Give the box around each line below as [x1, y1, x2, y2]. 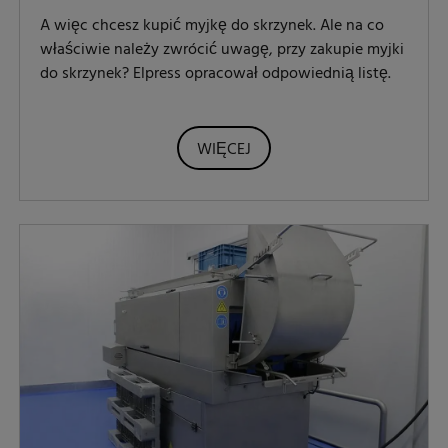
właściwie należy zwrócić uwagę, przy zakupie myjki [40, 36, 404, 63]
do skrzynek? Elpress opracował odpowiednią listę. [40, 60, 391, 87]
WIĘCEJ [197, 136, 251, 163]
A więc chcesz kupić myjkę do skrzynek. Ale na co [40, 12, 384, 39]
